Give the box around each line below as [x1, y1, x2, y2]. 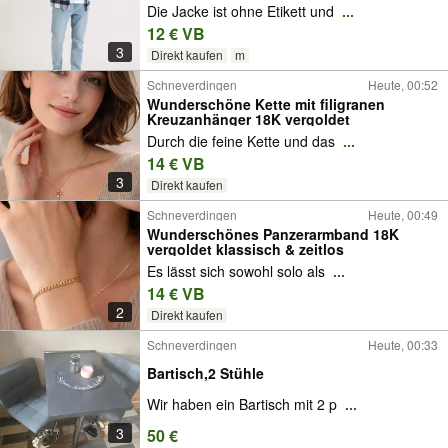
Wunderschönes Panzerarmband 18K [147, 224, 399, 244]
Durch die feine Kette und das [147, 131, 339, 152]
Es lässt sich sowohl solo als [147, 261, 329, 282]
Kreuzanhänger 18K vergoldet [147, 109, 350, 129]
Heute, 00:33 [368, 336, 438, 353]
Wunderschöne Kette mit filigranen [147, 94, 385, 114]
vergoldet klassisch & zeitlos [147, 239, 344, 259]
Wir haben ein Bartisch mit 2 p [147, 394, 341, 415]
